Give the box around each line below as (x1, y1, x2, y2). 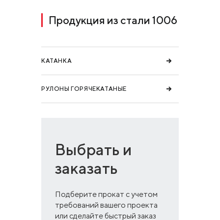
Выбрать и (55, 140, 132, 159)
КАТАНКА (41, 57, 72, 64)
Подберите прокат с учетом (55, 190, 158, 199)
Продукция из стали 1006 (49, 14, 177, 27)
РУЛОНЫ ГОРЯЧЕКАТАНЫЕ (41, 85, 127, 92)
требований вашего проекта (55, 200, 158, 210)
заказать (55, 159, 118, 177)
